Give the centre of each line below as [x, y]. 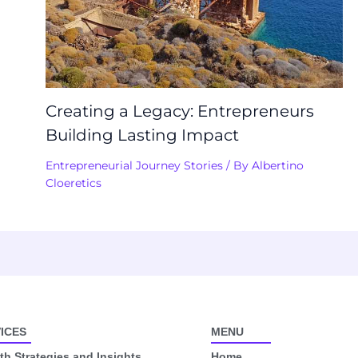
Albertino [277, 165]
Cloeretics [73, 183]
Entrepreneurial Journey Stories [134, 165]
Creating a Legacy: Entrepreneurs [179, 111]
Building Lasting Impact [142, 135]
